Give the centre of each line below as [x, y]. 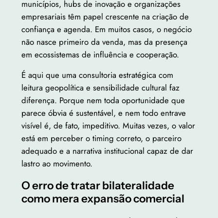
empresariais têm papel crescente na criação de [105, 16]
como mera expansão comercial [103, 199]
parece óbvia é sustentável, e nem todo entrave [103, 113]
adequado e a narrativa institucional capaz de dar [107, 151]
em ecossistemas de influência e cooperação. [100, 54]
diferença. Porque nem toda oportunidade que [103, 100]
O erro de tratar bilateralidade [98, 186]
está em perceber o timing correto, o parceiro [101, 138]
